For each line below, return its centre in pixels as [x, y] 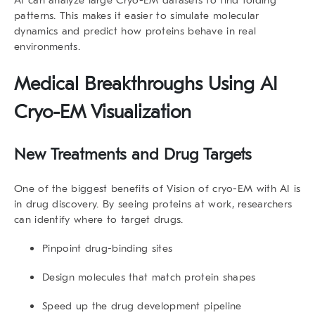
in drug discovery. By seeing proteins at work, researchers [153, 204]
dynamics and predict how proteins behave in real [135, 31]
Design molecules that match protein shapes [149, 277]
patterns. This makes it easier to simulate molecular [137, 15]
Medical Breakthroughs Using [137, 84]
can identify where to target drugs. [99, 219]
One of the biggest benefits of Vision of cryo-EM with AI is [157, 188]
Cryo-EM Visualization [103, 112]
